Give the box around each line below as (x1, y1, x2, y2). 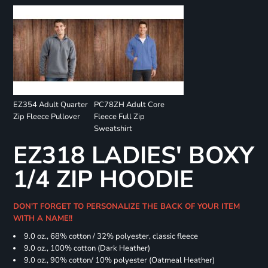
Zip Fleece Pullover (13, 111, 80, 123)
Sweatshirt (93, 123, 132, 135)
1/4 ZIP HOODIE (13, 163, 194, 196)
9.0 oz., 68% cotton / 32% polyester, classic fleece (23, 231, 198, 242)
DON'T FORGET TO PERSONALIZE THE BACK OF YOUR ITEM (13, 201, 240, 212)
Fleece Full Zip (93, 111, 145, 123)
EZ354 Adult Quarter (13, 99, 88, 111)
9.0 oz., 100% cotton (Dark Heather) (23, 243, 150, 254)
